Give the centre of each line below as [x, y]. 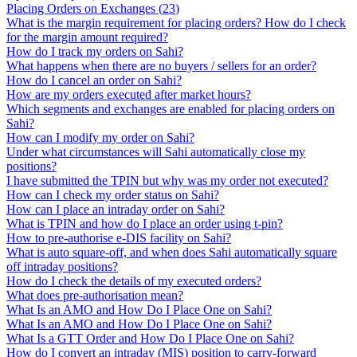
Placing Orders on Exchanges [81, 8]
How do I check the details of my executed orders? [134, 281]
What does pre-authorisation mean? [95, 295]
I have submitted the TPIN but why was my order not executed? [167, 180]
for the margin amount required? [87, 37]
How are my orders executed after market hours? [129, 94]
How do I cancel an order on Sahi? [94, 80]
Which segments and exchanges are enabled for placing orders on [171, 109]
